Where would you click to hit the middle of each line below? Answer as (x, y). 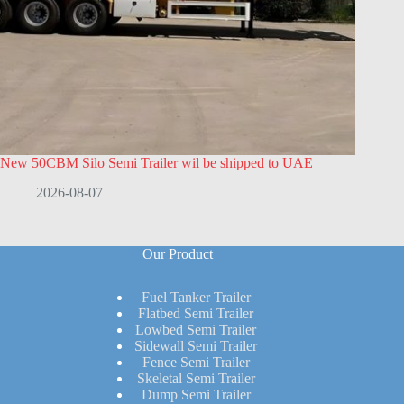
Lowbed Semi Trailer (196, 329)
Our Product (178, 254)
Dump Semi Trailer (196, 394)
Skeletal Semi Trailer (196, 378)
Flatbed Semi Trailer (196, 313)
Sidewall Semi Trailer (196, 345)
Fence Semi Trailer (196, 362)
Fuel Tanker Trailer (196, 297)
